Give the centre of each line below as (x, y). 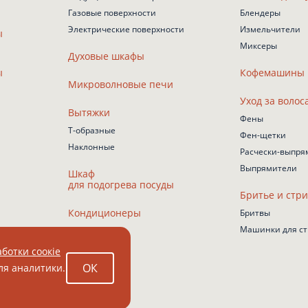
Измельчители (270, 29)
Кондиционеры (104, 213)
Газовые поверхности (112, 13)
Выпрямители (268, 168)
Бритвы (255, 213)
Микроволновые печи (121, 84)
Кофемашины (272, 73)
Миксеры (258, 46)
